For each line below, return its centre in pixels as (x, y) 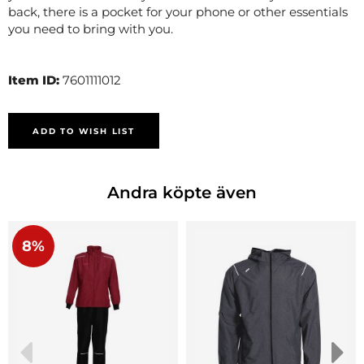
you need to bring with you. (91, 28)
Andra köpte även (182, 192)
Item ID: (35, 80)
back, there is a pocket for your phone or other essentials (178, 11)
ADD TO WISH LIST (84, 131)
